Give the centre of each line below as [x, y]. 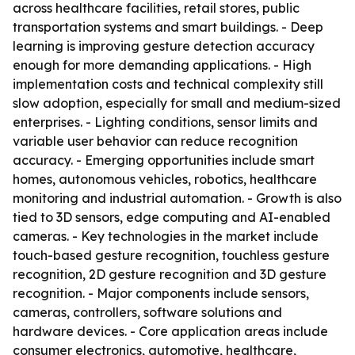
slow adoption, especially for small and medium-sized [177, 103]
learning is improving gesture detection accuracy [164, 46]
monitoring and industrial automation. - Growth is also [177, 198]
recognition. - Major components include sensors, [161, 293]
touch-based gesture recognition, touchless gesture [171, 255]
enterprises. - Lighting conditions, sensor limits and [165, 122]
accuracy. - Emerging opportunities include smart [164, 160]
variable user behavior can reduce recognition [155, 141]
